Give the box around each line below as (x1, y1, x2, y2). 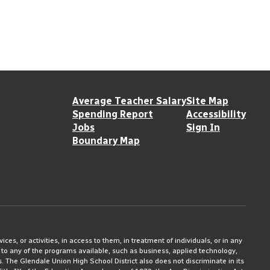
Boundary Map (72, 135, 140, 146)
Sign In (186, 122, 220, 133)
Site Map (186, 95, 228, 107)
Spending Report (72, 108, 153, 120)
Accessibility (186, 108, 246, 120)
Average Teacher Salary (72, 95, 186, 107)
